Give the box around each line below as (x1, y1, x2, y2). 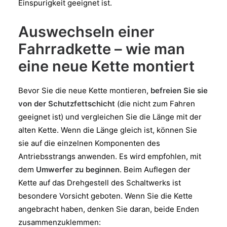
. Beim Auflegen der (120, 164, 191, 174)
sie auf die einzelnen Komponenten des (18, 138, 160, 148)
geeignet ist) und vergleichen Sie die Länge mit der (18, 111, 202, 122)
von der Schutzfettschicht (18, 98, 115, 108)
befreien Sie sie (150, 85, 208, 95)
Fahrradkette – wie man (18, 40, 185, 58)
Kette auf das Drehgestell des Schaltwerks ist (18, 177, 181, 187)
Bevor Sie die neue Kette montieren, (18, 85, 150, 95)
